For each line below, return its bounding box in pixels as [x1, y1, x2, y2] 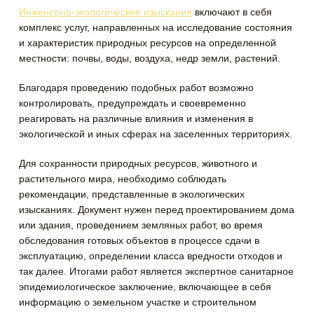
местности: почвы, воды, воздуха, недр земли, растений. [19, 52, 281, 64]
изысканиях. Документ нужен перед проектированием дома [19, 203, 295, 215]
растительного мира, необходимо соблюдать [19, 172, 227, 184]
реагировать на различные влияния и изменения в [19, 112, 254, 124]
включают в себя [192, 6, 273, 18]
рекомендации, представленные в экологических [19, 188, 245, 200]
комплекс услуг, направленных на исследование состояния [19, 21, 293, 33]
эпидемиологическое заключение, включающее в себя [19, 280, 272, 292]
